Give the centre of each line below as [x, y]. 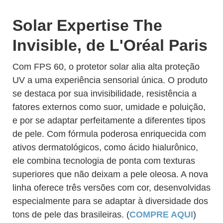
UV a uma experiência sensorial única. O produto [110, 80]
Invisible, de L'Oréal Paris [110, 45]
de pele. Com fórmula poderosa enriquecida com [109, 134]
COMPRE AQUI [161, 215]
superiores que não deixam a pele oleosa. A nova [110, 174]
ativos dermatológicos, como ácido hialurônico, [105, 147]
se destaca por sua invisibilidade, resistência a [105, 94]
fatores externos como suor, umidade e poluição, [109, 107]
